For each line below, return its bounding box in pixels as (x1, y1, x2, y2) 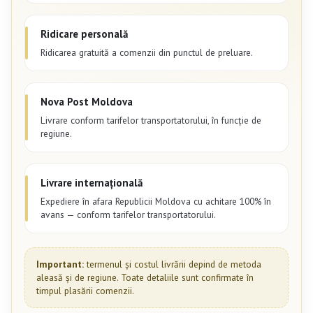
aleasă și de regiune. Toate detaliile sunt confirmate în (36, 270, 254, 284)
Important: (36, 257, 84, 270)
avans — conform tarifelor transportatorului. (41, 208, 216, 221)
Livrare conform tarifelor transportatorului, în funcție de (41, 113, 261, 126)
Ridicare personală (41, 27, 128, 41)
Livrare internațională (41, 175, 143, 189)
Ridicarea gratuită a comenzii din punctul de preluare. (41, 45, 253, 59)
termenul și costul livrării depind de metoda (84, 257, 261, 270)
